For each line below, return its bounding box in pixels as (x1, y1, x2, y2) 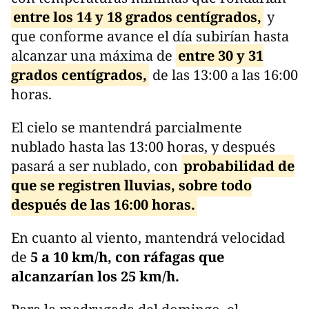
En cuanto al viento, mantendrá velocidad (11, 228, 285, 247)
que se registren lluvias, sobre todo (11, 175, 252, 195)
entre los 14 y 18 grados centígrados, (12, 7, 261, 26)
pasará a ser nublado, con (11, 156, 181, 175)
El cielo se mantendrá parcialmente (11, 117, 242, 137)
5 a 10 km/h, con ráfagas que (30, 247, 224, 266)
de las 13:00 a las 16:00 (148, 65, 298, 84)
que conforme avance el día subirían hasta (11, 26, 289, 46)
